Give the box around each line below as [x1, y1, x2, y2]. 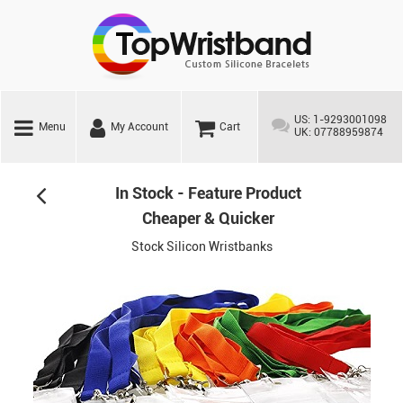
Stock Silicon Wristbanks [130, 239, 273, 254]
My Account [110, 121, 168, 133]
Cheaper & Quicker [142, 209, 274, 228]
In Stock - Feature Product [115, 184, 301, 202]
